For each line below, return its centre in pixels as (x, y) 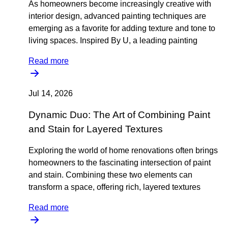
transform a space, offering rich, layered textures (115, 187)
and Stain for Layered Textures (96, 129)
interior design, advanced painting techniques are (117, 16)
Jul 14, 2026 (51, 93)
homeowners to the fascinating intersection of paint (120, 163)
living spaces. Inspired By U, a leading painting (113, 40)
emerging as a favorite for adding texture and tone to (122, 28)
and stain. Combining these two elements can (110, 175)
